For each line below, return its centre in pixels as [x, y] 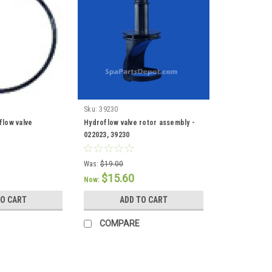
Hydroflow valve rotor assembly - [140, 123]
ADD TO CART [144, 200]
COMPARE [120, 224]
